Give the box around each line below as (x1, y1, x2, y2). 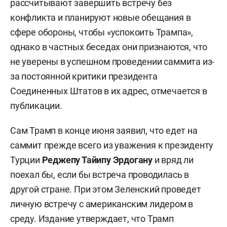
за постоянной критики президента (10, 70, 158, 82)
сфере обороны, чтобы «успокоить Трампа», (10, 26, 193, 37)
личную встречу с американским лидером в (10, 198, 194, 209)
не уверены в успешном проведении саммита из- (10, 56, 215, 67)
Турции (10, 154, 42, 165)
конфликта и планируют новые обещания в (10, 12, 191, 23)
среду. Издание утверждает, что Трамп (10, 213, 174, 224)
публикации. (10, 100, 62, 111)
